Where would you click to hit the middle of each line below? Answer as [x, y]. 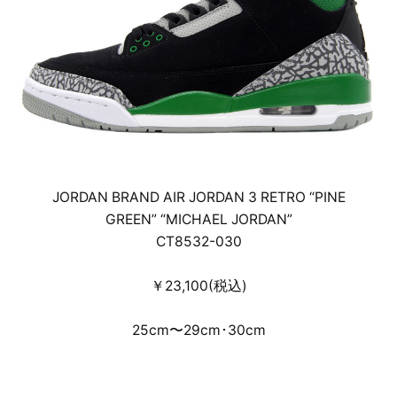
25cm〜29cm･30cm [198, 330]
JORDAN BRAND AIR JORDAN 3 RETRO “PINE [198, 197]
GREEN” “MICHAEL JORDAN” [198, 219]
